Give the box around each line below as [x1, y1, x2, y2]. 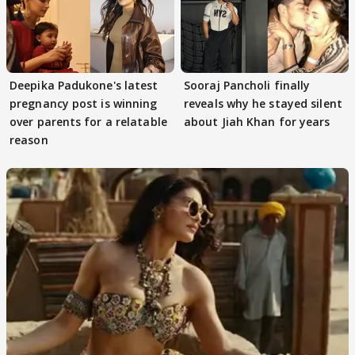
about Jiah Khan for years [184, 114, 330, 129]
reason [10, 132, 48, 147]
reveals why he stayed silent [184, 96, 342, 111]
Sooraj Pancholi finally [184, 78, 311, 93]
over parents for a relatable [10, 114, 167, 129]
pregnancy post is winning [10, 96, 158, 111]
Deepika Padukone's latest [10, 78, 158, 93]
